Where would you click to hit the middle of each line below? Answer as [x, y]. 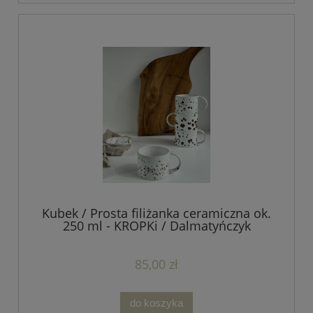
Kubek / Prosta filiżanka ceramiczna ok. [156, 213]
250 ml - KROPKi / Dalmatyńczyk [156, 226]
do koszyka [156, 303]
